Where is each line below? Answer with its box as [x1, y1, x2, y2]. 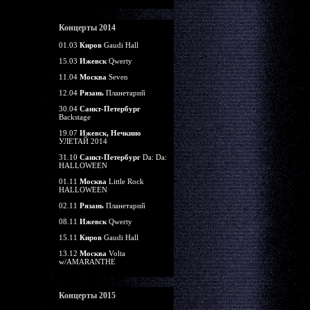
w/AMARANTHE [58, 257, 116, 266]
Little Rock [106, 177, 144, 185]
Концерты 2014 [58, 23, 116, 33]
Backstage [58, 113, 91, 121]
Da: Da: [140, 153, 167, 161]
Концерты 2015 [58, 291, 116, 300]
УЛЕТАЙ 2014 [58, 137, 107, 145]
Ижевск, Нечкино [79, 129, 141, 137]
